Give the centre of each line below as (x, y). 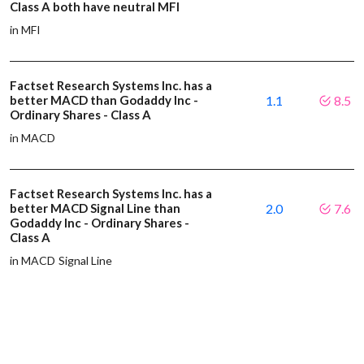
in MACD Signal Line (61, 260)
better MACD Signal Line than (95, 208)
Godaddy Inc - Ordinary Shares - (100, 222)
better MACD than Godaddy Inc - (104, 100)
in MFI (26, 29)
